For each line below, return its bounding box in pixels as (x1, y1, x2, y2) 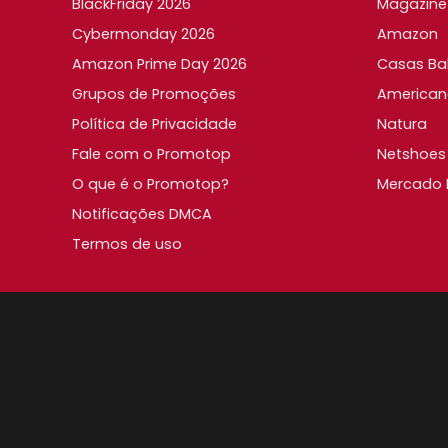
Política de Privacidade (72, 113, 237, 134)
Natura (377, 113, 427, 134)
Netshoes (377, 143, 446, 164)
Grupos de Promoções (72, 83, 236, 104)
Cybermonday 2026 (72, 23, 215, 44)
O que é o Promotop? (72, 173, 229, 194)
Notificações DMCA (72, 203, 212, 224)
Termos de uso (72, 233, 182, 254)
